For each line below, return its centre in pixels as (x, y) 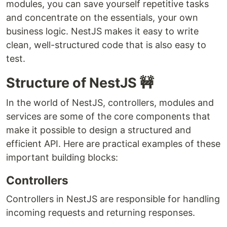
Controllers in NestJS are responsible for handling (113, 199)
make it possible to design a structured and (99, 130)
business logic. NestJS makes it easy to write (102, 31)
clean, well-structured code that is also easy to (106, 45)
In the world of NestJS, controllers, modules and (110, 103)
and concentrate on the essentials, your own (102, 17)
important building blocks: (62, 157)
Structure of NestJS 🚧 (80, 83)
